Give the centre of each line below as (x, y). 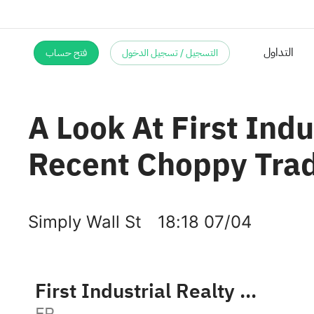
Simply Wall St (85, 222)
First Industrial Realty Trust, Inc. (248, 291)
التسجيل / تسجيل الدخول (170, 53)
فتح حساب (66, 53)
